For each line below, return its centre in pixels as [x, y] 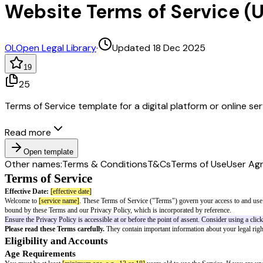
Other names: [33, 164]
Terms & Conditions [105, 164]
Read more [28, 132]
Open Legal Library [56, 48]
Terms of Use [199, 164]
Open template [48, 151]
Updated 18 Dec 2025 [159, 48]
